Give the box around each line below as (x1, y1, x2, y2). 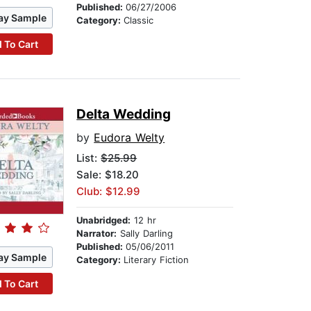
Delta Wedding (76, 106, 171, 123)
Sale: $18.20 (76, 168, 140, 182)
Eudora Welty (94, 131, 165, 145)
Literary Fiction (124, 254, 190, 266)
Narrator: (76, 228, 117, 239)
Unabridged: (76, 215, 131, 226)
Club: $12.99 (76, 185, 141, 199)
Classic (124, 15, 154, 26)
